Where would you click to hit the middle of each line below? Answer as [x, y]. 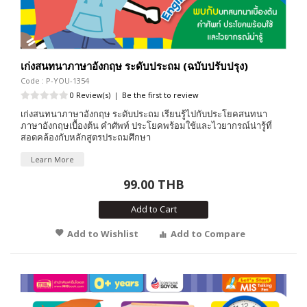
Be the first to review [160, 95]
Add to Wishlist [103, 233]
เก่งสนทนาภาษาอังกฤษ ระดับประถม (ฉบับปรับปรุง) [134, 65]
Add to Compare [208, 233]
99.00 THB [153, 184]
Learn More [52, 159]
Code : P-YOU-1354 [55, 80]
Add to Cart [153, 209]
